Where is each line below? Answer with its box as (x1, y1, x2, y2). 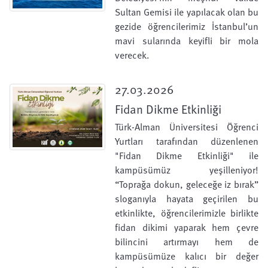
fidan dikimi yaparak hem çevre (115, 220, 258, 234)
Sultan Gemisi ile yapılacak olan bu (115, 5, 258, 19)
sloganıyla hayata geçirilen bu (115, 191, 258, 206)
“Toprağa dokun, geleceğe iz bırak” (115, 177, 258, 191)
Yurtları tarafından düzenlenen (115, 134, 258, 148)
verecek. (115, 48, 150, 62)
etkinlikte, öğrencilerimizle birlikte (115, 206, 258, 220)
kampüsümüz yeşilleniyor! (115, 163, 258, 177)
